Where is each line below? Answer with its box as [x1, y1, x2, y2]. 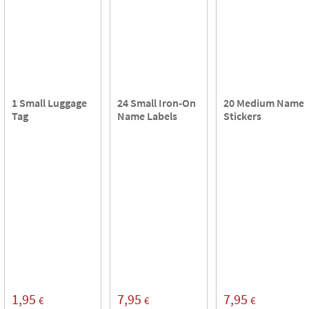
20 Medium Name [223, 95, 304, 110]
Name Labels [117, 108, 178, 123]
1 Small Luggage [12, 95, 87, 110]
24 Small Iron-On [117, 95, 197, 110]
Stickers [223, 108, 261, 123]
